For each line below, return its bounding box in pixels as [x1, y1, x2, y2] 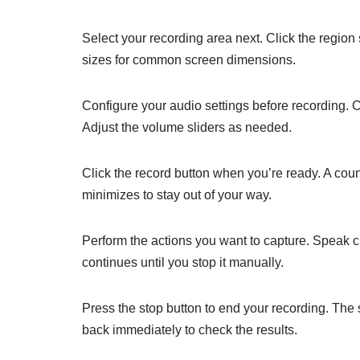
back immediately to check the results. [82, 323, 297, 337]
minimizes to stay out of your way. [82, 188, 272, 202]
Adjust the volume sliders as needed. [82, 121, 292, 134]
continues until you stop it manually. [82, 256, 284, 269]
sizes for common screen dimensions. [82, 53, 296, 67]
